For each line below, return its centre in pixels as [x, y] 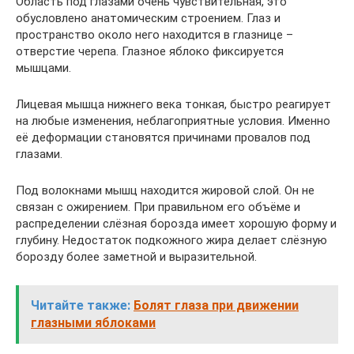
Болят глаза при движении [216, 305]
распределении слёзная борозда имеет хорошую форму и [176, 223]
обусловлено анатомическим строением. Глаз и [148, 18]
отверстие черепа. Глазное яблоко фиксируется [150, 51]
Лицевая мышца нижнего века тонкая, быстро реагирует [173, 104]
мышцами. [43, 68]
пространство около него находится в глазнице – [154, 34]
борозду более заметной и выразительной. [136, 256]
